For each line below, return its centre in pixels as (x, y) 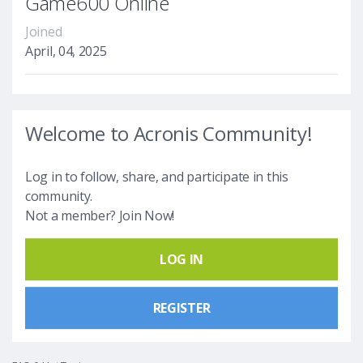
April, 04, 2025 (66, 51)
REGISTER (181, 307)
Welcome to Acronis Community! (169, 133)
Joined (44, 31)
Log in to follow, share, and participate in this (157, 176)
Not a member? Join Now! (100, 215)
